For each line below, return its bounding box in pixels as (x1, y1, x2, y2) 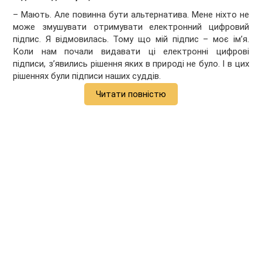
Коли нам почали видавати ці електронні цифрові (13, 46, 249, 57)
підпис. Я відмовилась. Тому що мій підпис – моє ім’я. (13, 34, 249, 45)
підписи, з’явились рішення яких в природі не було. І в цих (13, 58, 249, 70)
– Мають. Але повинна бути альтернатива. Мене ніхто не (13, 9, 249, 20)
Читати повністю (96, 89, 166, 100)
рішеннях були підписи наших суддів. (13, 71, 161, 82)
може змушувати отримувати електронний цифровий (13, 22, 249, 33)
